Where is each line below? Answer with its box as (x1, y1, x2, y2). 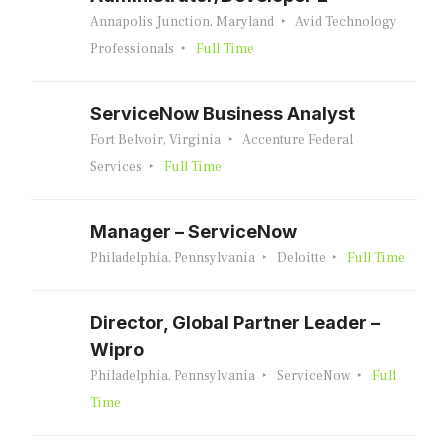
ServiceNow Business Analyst (90, 102, 355, 124)
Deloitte (276, 248, 326, 267)
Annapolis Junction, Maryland (90, 12, 274, 31)
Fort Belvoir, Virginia (90, 130, 221, 149)
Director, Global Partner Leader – (90, 311, 380, 333)
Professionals (90, 39, 174, 58)
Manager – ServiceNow (90, 220, 297, 242)
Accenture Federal (241, 130, 353, 149)
